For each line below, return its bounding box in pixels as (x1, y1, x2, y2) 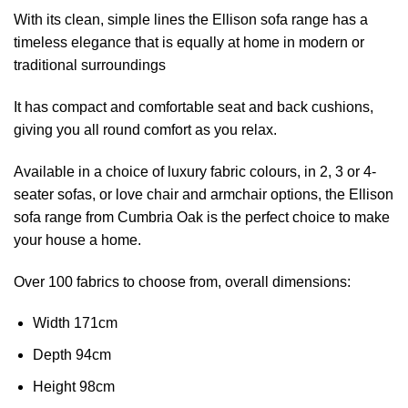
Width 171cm (32, 315, 117, 331)
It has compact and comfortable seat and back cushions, (14, 99, 373, 116)
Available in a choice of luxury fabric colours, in (14, 163, 320, 179)
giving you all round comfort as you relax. (14, 122, 277, 138)
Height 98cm (32, 378, 115, 394)
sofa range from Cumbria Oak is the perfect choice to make (14, 209, 390, 225)
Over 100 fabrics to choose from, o (14, 273, 233, 290)
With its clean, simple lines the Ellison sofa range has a (14, 12, 368, 28)
